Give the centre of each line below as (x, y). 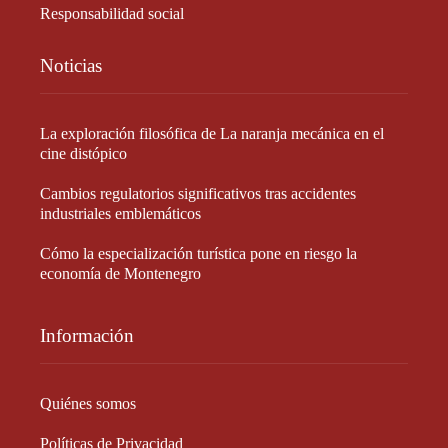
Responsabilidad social (112, 13)
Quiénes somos (88, 403)
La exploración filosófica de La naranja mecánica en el (212, 133)
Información (87, 335)
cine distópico (83, 153)
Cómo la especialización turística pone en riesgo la (198, 253)
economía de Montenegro (120, 273)
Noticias (71, 65)
